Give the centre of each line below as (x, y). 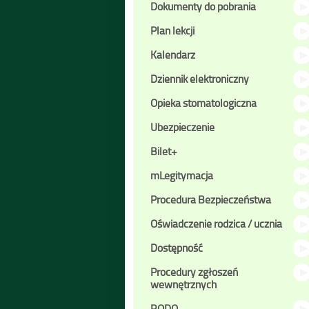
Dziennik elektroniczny (200, 79)
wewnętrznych (183, 284)
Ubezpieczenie (182, 127)
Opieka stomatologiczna (203, 103)
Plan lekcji (172, 30)
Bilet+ (164, 151)
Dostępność (177, 248)
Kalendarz (173, 54)
